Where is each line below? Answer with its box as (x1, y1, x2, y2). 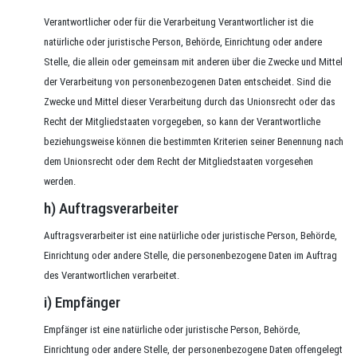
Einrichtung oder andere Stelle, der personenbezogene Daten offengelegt (44, 343, 343, 355)
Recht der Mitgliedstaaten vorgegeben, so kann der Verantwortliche (44, 116, 320, 127)
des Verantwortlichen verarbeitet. (44, 269, 179, 281)
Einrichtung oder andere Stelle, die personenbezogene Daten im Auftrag (44, 249, 337, 261)
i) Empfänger (44, 293, 120, 312)
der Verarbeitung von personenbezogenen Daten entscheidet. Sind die (44, 76, 331, 88)
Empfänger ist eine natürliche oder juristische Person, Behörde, (44, 324, 300, 335)
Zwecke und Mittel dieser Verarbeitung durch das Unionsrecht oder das (44, 96, 335, 108)
